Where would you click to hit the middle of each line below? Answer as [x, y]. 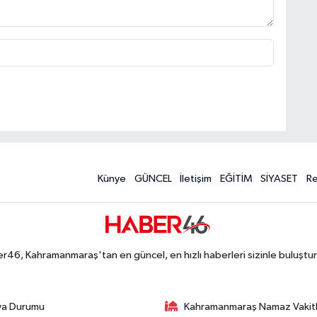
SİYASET [279, 178]
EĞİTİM [236, 178]
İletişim [196, 178]
